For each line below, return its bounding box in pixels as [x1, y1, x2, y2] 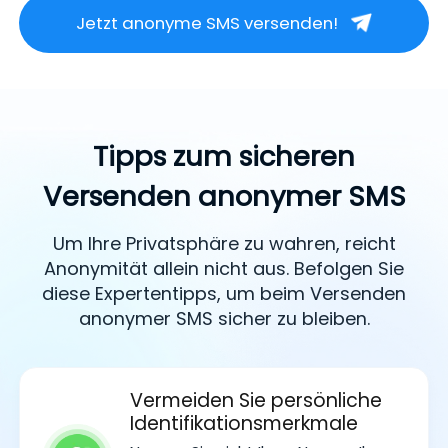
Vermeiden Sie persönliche [130, 387, 382, 415]
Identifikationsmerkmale [130, 410, 358, 438]
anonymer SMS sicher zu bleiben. [78, 305, 370, 331]
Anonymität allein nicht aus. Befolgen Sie [44, 255, 404, 281]
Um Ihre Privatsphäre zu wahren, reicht [52, 230, 396, 256]
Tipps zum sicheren [93, 136, 355, 176]
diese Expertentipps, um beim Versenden [42, 280, 406, 306]
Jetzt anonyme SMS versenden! [76, 11, 339, 36]
